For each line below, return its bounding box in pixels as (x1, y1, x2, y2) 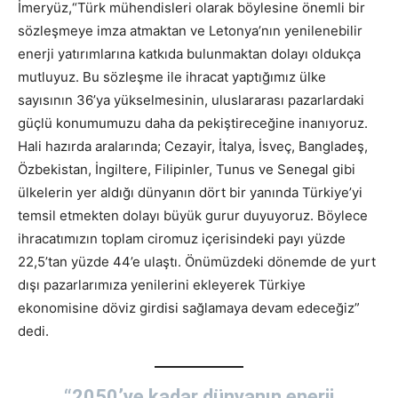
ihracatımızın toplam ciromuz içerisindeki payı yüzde (18, 230, 346, 248)
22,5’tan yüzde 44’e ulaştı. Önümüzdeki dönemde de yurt (18, 253, 376, 271)
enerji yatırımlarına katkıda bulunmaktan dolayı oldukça (18, 45, 361, 63)
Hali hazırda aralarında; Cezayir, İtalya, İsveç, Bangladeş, (18, 138, 368, 155)
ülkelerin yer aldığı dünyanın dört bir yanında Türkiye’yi (18, 184, 362, 202)
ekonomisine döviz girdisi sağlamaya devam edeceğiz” (18, 299, 360, 317)
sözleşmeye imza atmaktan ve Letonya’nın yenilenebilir (18, 22, 362, 40)
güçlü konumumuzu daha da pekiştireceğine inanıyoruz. (18, 115, 368, 132)
